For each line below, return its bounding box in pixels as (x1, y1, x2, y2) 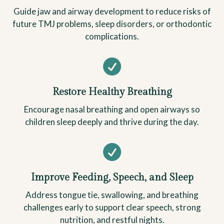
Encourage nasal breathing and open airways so (24, 104, 200, 115)
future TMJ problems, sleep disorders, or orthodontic (12, 18, 211, 29)
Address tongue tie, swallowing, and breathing (25, 189, 198, 200)
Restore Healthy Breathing (52, 86, 172, 98)
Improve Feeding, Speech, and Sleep (30, 171, 193, 184)
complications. (85, 31, 139, 42)
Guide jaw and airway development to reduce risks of (13, 6, 211, 17)
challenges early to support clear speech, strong (23, 202, 201, 213)
